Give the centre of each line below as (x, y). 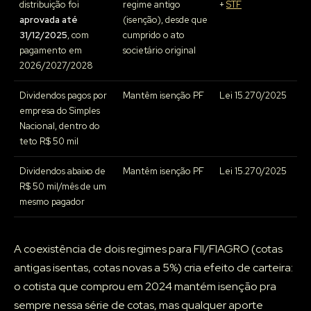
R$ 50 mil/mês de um (63, 187)
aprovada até (49, 20)
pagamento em (51, 51)
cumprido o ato (154, 35)
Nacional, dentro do (60, 126)
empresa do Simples (60, 111)
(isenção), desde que (165, 20)
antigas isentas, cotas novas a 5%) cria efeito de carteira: (153, 268)
